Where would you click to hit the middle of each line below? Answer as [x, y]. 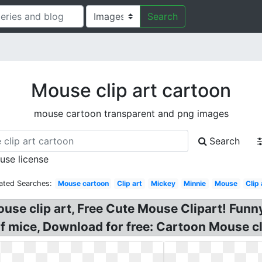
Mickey [163, 183]
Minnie [195, 183]
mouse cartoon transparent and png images [131, 113]
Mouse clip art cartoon [131, 90]
